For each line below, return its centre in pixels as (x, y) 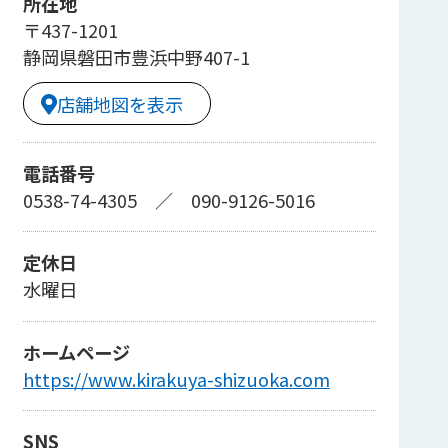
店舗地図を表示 (119, 103)
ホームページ (76, 351)
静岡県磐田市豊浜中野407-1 (136, 57)
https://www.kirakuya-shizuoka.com (176, 378)
